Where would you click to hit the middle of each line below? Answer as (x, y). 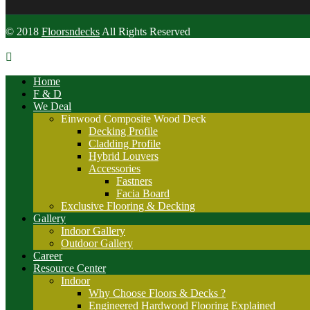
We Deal (52, 106)
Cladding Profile (125, 143)
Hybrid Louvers (124, 156)
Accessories (115, 168)
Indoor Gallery (93, 230)
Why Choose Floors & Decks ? (157, 293)
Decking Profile (123, 131)
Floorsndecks (71, 31)
